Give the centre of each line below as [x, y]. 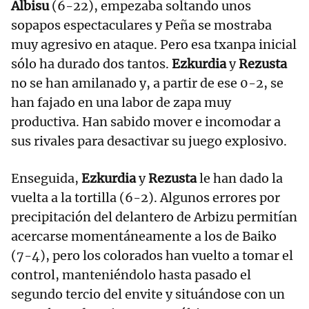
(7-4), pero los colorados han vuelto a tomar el [152, 256]
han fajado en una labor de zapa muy [121, 103]
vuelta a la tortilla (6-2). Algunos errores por [146, 198]
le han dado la [241, 179]
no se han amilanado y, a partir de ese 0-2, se [147, 83]
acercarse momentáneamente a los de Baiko [144, 237]
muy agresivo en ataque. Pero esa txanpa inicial [154, 45]
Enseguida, [46, 179]
